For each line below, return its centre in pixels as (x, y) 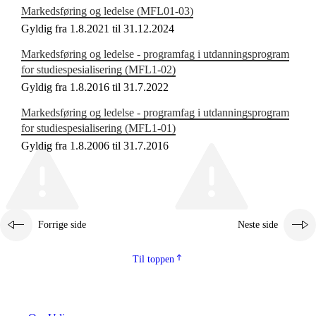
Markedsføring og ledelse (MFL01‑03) (107, 11)
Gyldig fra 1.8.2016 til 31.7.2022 (95, 87)
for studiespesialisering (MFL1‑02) (98, 70)
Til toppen (153, 260)
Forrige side (62, 225)
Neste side (258, 225)
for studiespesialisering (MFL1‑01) (98, 128)
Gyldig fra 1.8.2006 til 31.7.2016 (95, 146)
